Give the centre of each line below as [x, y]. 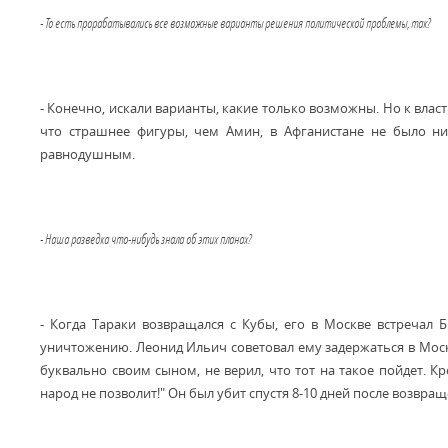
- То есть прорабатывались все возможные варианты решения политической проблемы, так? [235, 23]
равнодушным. [87, 154]
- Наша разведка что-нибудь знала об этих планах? [145, 239]
